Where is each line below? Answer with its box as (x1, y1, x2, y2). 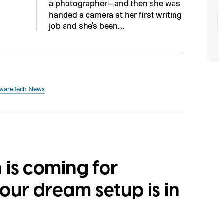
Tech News (13, 85, 45, 93)
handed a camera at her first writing (49, 9, 182, 20)
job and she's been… (49, 20, 124, 31)
